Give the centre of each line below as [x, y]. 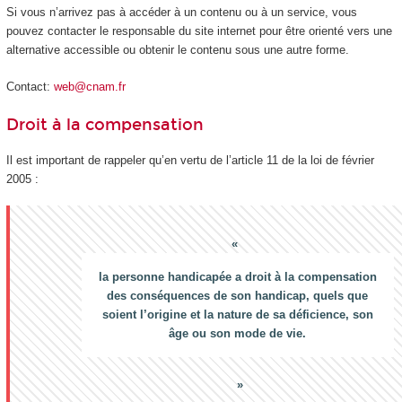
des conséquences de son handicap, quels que [237, 296]
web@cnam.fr [89, 86]
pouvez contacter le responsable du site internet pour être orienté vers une [199, 31]
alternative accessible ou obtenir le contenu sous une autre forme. [177, 50]
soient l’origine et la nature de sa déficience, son [237, 315]
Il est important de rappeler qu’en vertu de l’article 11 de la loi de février [190, 160]
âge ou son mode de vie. [237, 334]
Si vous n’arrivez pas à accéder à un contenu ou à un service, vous [181, 13]
